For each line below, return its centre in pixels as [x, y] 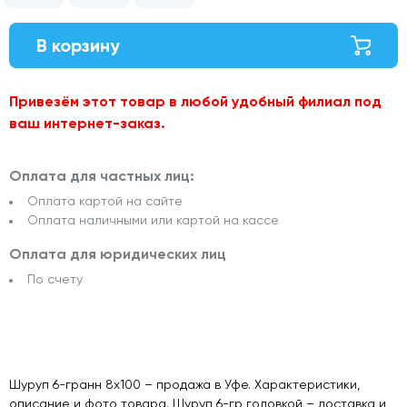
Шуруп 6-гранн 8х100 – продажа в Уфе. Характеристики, [184, 385]
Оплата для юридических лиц [118, 254]
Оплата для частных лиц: [102, 176]
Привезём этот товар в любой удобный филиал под [195, 102]
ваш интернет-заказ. [87, 124]
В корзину [78, 46]
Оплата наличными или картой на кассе [153, 220]
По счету [55, 279]
